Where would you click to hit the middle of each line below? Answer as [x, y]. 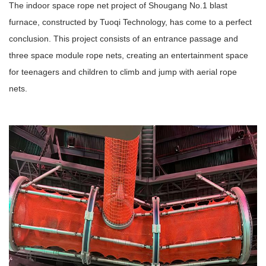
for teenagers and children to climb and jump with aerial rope [123, 72]
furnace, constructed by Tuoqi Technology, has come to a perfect [130, 22]
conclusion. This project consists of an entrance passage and [123, 38]
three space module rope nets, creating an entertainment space [129, 55]
